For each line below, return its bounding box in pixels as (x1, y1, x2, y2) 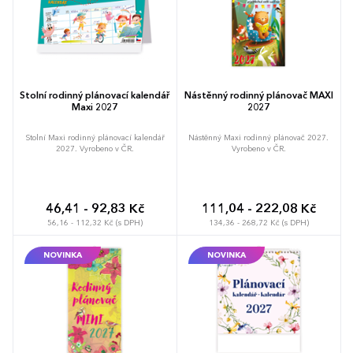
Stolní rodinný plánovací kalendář (20, 91, 169, 101)
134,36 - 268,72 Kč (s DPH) (208, 218, 309, 227)
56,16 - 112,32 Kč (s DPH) (46, 218, 143, 227)
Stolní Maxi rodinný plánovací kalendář (24, 133, 165, 142)
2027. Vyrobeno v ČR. (55, 144, 134, 153)
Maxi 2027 (72, 102, 117, 113)
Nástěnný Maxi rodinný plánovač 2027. (188, 133, 329, 142)
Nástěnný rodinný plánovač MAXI (184, 91, 333, 101)
